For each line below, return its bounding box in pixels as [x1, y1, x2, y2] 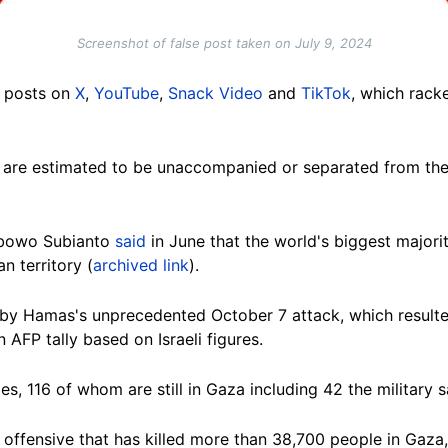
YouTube [94, 82, 159, 103]
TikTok [301, 82, 351, 103]
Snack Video [168, 82, 263, 103]
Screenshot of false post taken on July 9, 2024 [76, 34, 372, 51]
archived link [93, 254, 189, 275]
